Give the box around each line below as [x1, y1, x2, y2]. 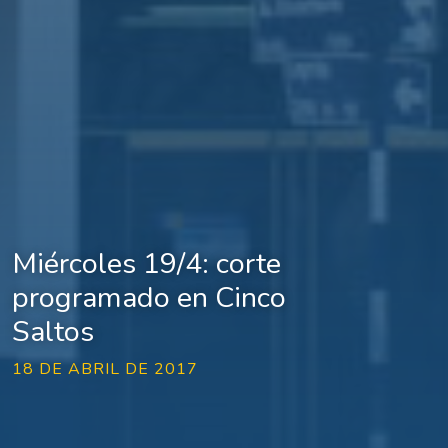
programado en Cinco [12, 277, 286, 317]
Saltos [12, 311, 94, 351]
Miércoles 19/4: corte [12, 243, 281, 283]
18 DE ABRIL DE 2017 [12, 357, 198, 380]
